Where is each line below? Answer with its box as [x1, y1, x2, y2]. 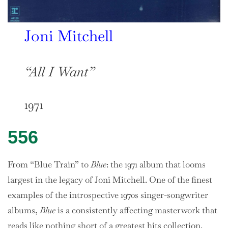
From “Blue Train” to [8, 158, 91, 170]
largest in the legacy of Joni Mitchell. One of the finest [8, 174, 212, 185]
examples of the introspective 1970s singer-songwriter [8, 189, 208, 201]
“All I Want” [24, 63, 95, 80]
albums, [8, 204, 40, 216]
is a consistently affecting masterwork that [55, 204, 217, 216]
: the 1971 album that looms [106, 158, 206, 170]
